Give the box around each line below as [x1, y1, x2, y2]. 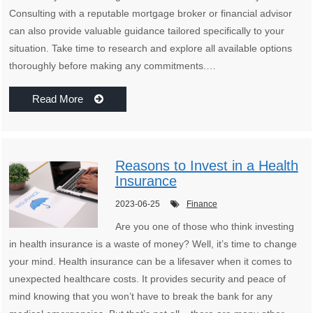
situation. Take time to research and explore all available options [9, 42, 293, 54]
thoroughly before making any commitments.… [9, 59, 217, 71]
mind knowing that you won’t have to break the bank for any [9, 290, 273, 302]
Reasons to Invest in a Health [115, 157, 298, 173]
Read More [32, 92, 95, 105]
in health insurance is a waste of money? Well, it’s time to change [9, 238, 298, 249]
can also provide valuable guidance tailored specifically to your [9, 24, 285, 36]
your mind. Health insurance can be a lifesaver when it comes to [9, 255, 293, 267]
